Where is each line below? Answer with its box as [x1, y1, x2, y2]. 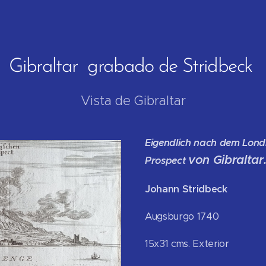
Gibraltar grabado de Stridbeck [9, 57, 257, 77]
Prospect [145, 154, 189, 167]
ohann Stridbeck [150, 183, 227, 196]
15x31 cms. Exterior [145, 237, 229, 251]
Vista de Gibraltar [80, 93, 186, 109]
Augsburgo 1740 [145, 210, 219, 223]
